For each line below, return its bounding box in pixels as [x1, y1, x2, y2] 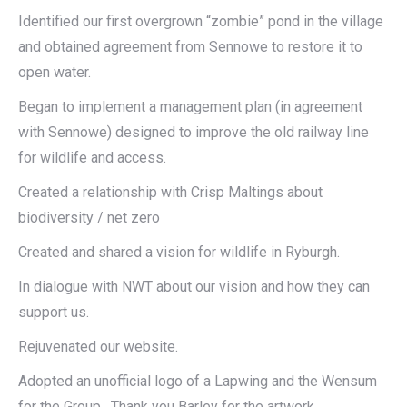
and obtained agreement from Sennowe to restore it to [18, 38, 362, 55]
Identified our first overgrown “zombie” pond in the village [18, 13, 383, 30]
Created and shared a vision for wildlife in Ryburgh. [18, 243, 340, 261]
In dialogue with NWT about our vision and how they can [18, 278, 370, 295]
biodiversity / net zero [18, 209, 160, 226]
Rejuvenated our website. [18, 338, 178, 355]
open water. [18, 64, 91, 81]
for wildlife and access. [18, 149, 166, 166]
